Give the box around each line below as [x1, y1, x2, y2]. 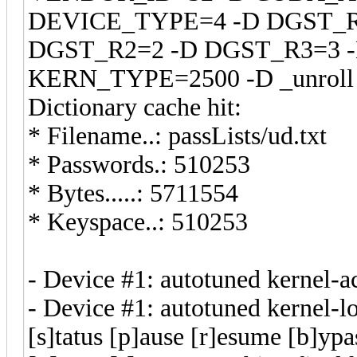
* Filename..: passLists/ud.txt [28, 121, 327, 150]
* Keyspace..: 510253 [28, 207, 248, 236]
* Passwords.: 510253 [28, 150, 250, 178]
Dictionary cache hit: [28, 92, 241, 121]
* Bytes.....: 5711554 [28, 178, 238, 207]
